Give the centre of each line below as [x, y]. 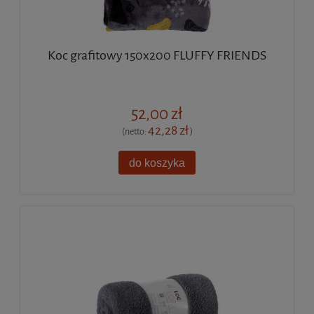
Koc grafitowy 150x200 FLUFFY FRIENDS [157, 55]
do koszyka [157, 162]
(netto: [135, 131]
